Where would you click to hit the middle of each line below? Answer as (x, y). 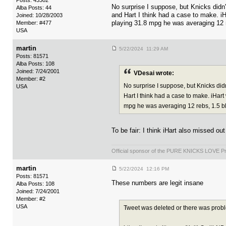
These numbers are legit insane (157, 183)
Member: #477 (34, 23)
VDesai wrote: (154, 73)
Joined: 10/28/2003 (39, 15)
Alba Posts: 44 (34, 8)
